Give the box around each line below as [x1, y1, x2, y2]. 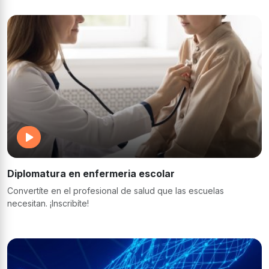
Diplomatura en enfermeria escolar [7, 167, 175, 180]
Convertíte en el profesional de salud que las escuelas [7, 185, 224, 196]
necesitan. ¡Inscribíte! [7, 198, 89, 208]
